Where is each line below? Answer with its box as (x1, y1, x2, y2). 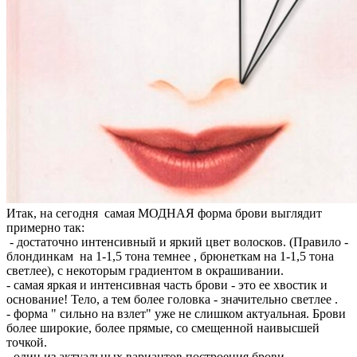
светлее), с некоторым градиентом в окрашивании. (6, 264, 284, 278)
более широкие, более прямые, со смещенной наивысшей (6, 321, 320, 335)
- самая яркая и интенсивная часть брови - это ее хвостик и (6, 278, 328, 292)
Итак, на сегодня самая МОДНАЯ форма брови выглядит (6, 206, 322, 221)
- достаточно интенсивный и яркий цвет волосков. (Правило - (6, 235, 348, 249)
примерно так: (6, 221, 88, 235)
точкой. (6, 335, 47, 350)
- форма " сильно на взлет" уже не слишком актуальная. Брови (6, 307, 346, 321)
